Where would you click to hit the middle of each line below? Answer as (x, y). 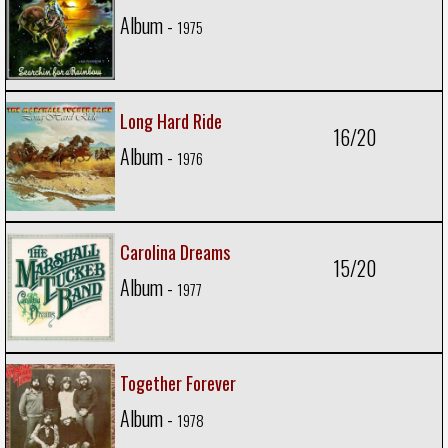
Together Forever (178, 382)
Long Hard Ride (171, 120)
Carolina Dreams (175, 251)
